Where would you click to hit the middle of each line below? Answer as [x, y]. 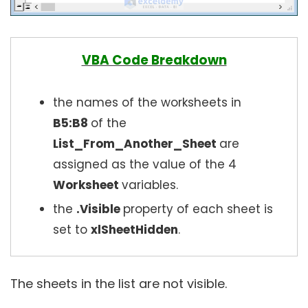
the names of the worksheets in [147, 103]
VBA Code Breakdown [154, 60]
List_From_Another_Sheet [136, 144]
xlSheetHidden [134, 230]
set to [72, 230]
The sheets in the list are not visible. [119, 284]
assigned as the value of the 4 [145, 165]
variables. [150, 185]
